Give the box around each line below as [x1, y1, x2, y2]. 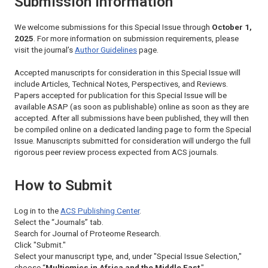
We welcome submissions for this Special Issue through [14, 22, 212, 32]
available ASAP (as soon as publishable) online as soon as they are [14, 102, 249, 112]
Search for [14, 229, 52, 238]
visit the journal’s [14, 45, 75, 54]
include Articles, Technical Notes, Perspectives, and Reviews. [14, 80, 228, 89]
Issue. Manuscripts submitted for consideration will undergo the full [14, 136, 251, 146]
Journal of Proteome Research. [52, 229, 161, 238]
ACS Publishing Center [60, 206, 139, 215]
